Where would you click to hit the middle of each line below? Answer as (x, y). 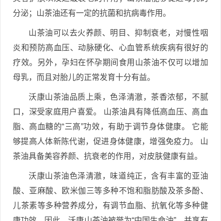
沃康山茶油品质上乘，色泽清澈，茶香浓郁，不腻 (118, 97)
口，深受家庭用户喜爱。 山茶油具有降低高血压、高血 (110, 111)
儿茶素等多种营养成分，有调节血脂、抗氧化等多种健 (110, 205)
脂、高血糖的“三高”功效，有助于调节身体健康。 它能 (110, 126)
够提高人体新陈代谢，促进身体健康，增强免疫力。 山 (110, 141)
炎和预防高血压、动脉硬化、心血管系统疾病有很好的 (110, 47)
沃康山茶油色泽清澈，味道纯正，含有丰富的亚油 (118, 176)
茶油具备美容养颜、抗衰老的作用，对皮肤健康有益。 (108, 156)
